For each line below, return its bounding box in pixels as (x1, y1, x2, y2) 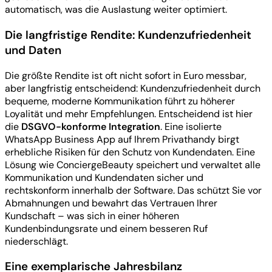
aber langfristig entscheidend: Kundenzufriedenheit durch (5, 81, 260, 95)
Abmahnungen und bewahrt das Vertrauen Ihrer (5, 196, 217, 209)
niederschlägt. (5, 234, 68, 248)
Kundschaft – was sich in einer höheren (5, 209, 179, 222)
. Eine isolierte (160, 120, 222, 133)
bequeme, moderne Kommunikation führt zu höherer (5, 94, 235, 107)
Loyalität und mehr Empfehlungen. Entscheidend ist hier (5, 107, 253, 120)
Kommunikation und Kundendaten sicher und (5, 171, 203, 184)
